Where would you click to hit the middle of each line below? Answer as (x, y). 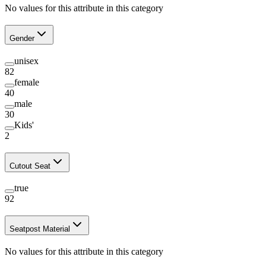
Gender (22, 39)
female (27, 82)
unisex (26, 61)
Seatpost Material (40, 229)
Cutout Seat (30, 166)
